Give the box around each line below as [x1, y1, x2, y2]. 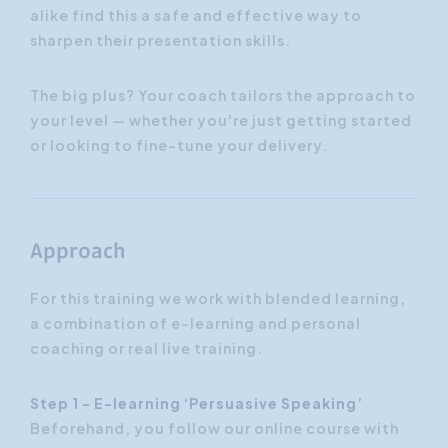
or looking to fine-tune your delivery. [30, 136, 328, 155]
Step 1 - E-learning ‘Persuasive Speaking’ [30, 394, 363, 413]
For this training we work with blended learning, [30, 289, 406, 308]
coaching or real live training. [30, 339, 266, 358]
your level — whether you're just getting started [30, 111, 412, 130]
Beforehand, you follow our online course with [30, 419, 399, 438]
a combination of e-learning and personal [30, 314, 361, 333]
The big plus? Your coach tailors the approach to [30, 86, 416, 105]
